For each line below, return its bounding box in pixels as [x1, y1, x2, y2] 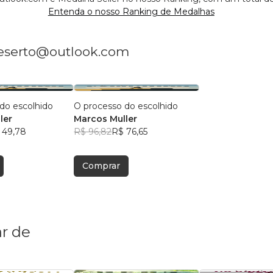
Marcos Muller [74, 113, 138, 124]
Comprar [82, 160, 121, 171]
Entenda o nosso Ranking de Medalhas [48, 5, 214, 17]
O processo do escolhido [74, 100, 179, 112]
